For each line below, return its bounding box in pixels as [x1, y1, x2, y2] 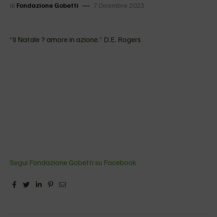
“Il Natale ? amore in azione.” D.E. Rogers [10, 34, 141, 44]
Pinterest [54, 179, 81, 187]
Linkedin [43, 179, 67, 187]
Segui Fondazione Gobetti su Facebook [10, 157, 137, 168]
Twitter [31, 179, 53, 187]
